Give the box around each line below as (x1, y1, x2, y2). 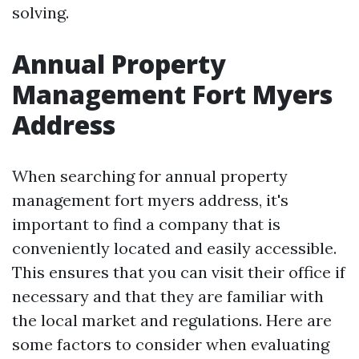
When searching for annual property (12, 166, 288, 186)
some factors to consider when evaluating (12, 334, 329, 354)
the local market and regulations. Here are (12, 310, 332, 330)
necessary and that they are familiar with (12, 286, 324, 306)
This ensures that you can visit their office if (12, 262, 345, 282)
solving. (12, 2, 69, 22)
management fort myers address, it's (12, 190, 288, 210)
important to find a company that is (12, 214, 280, 234)
